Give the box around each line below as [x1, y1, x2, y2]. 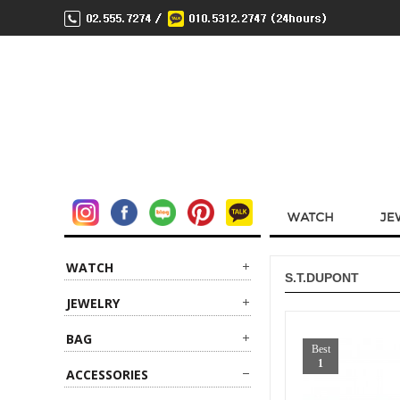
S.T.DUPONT [285, 271, 359, 285]
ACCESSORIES [66, 366, 148, 383]
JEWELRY [66, 295, 120, 312]
